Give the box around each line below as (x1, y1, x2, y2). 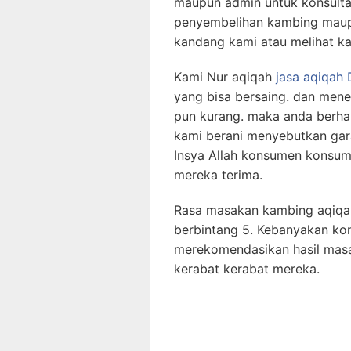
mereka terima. (174, 166, 262, 183)
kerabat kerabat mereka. (174, 260, 320, 277)
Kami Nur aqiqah (174, 68, 276, 85)
